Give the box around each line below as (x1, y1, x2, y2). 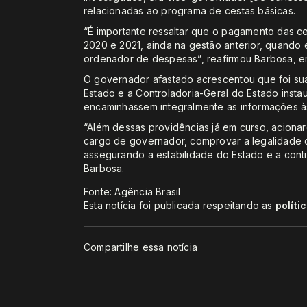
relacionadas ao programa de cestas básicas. (84, 4, 296, 16)
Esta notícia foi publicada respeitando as (84, 199, 275, 211)
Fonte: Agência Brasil (84, 185, 181, 197)
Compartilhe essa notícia (84, 241, 198, 254)
